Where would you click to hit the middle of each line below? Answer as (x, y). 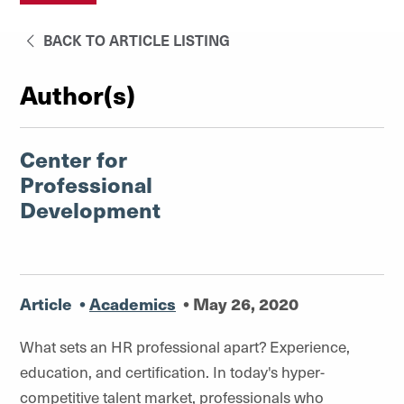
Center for (73, 159)
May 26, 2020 (246, 303)
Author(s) (78, 94)
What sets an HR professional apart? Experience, (185, 346)
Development (90, 209)
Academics (133, 303)
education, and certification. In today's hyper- (172, 372)
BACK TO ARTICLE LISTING (135, 40)
